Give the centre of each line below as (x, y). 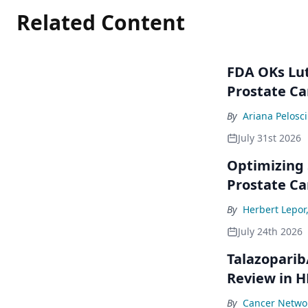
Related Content (101, 22)
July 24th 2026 (270, 231)
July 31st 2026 (269, 137)
